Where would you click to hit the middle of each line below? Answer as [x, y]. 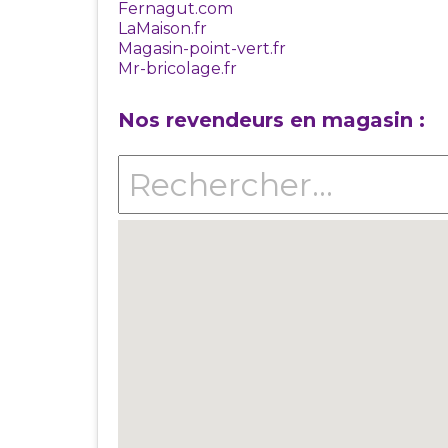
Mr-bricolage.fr [177, 68]
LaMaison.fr [162, 28]
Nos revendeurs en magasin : [271, 120]
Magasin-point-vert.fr [202, 48]
